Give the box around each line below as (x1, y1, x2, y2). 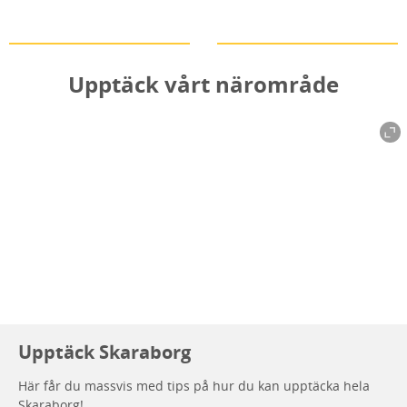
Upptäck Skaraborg (18, 339, 191, 364)
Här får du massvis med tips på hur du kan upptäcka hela (18, 376, 370, 394)
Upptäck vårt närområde (68, 68, 339, 99)
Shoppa (217, 15, 284, 40)
